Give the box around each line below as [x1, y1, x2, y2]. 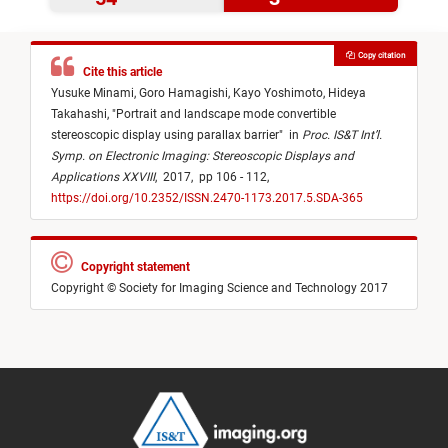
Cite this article [74, 65, 165, 80]
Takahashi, [51, 107, 112, 122]
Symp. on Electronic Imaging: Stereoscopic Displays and [51, 149, 354, 164]
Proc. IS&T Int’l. [302, 128, 382, 143]
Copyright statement [72, 260, 193, 275]
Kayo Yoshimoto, [233, 86, 328, 101]
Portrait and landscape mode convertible [116, 107, 336, 122]
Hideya [328, 86, 366, 101]
